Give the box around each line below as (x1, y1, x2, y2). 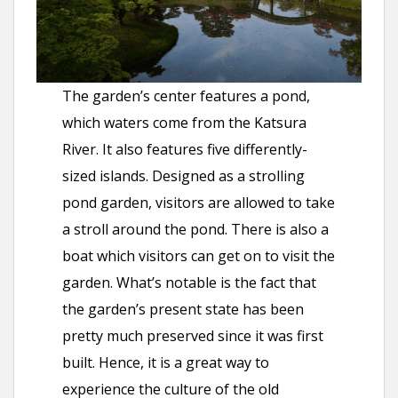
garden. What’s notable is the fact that (62, 273, 317, 293)
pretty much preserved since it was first (62, 326, 324, 346)
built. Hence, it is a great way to (62, 353, 270, 373)
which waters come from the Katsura (62, 113, 307, 133)
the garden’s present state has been (62, 299, 305, 320)
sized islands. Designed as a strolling (62, 166, 306, 187)
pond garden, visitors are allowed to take (62, 193, 336, 213)
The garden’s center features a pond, (62, 86, 311, 107)
